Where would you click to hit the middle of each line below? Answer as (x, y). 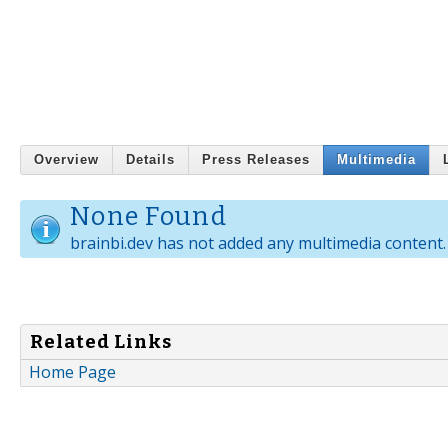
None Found (148, 217)
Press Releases (256, 160)
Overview (66, 160)
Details (150, 160)
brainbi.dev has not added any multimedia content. (258, 243)
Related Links (101, 341)
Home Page (72, 371)
